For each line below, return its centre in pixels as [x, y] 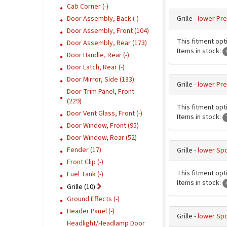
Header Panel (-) [91, 211]
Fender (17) [84, 150]
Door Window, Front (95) [103, 126]
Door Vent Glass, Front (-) [105, 113]
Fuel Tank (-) [85, 174]
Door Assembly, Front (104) [108, 31]
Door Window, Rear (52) [102, 138]
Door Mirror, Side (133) [101, 80]
